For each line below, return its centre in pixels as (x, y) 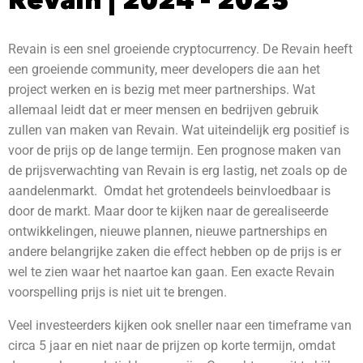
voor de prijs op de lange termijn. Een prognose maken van (175, 150)
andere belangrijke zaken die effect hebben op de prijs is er (175, 252)
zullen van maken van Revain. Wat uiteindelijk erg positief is (179, 130)
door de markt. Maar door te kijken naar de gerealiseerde (168, 211)
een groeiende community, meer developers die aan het (164, 69)
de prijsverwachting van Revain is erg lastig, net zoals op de (177, 171)
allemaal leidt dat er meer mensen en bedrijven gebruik (163, 110)
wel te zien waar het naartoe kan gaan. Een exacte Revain (171, 272)
